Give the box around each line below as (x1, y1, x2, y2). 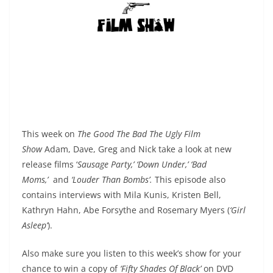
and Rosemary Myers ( (139, 204, 230, 216)
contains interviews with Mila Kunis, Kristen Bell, (22, 189, 221, 201)
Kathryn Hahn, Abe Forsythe (22, 204, 139, 216)
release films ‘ (22, 158, 77, 171)
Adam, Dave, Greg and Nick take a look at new (44, 143, 232, 155)
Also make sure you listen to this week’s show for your (22, 247, 241, 260)
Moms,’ (22, 174, 53, 186)
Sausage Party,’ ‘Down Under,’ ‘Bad (77, 158, 207, 171)
